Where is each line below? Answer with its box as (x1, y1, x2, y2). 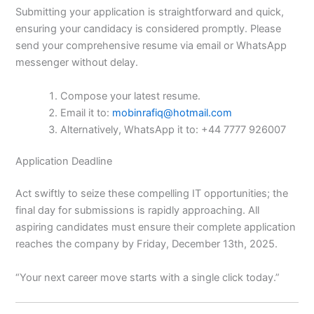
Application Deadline (15, 155, 113, 168)
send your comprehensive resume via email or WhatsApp (15, 39, 287, 53)
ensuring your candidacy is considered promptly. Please (15, 22, 282, 36)
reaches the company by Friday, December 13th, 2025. (15, 238, 278, 251)
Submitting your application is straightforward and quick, (15, 6, 285, 19)
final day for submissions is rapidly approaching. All (15, 204, 260, 217)
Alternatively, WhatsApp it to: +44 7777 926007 (60, 123, 287, 136)
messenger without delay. (15, 56, 139, 69)
